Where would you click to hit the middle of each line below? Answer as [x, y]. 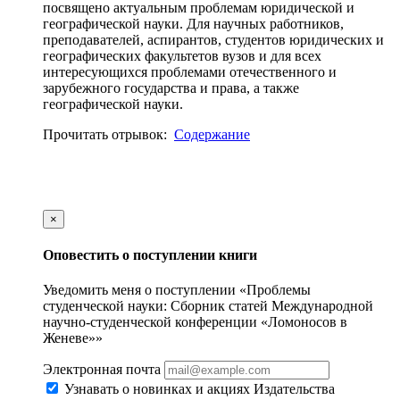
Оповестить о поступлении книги [150, 255]
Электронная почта [102, 370]
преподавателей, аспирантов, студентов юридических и [213, 39]
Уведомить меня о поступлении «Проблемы [177, 290]
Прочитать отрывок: [107, 134]
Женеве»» [73, 338]
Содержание [212, 134]
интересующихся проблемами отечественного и [190, 71]
